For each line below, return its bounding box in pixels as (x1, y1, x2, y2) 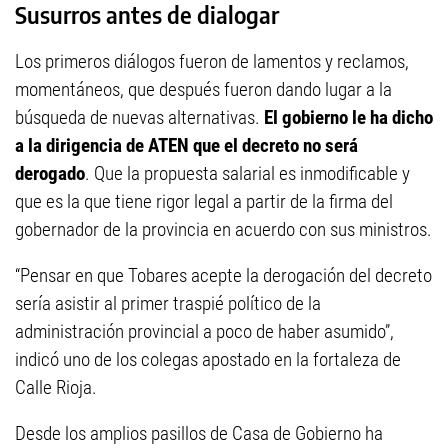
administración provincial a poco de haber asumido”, (15, 320, 394, 344)
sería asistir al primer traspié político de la (15, 292, 321, 316)
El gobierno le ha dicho (264, 106, 433, 130)
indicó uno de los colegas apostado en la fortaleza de (15, 348, 401, 372)
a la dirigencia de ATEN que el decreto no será (15, 134, 358, 158)
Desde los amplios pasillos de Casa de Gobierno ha (15, 422, 383, 446)
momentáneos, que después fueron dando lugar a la (15, 78, 392, 102)
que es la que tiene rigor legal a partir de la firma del (15, 190, 393, 214)
